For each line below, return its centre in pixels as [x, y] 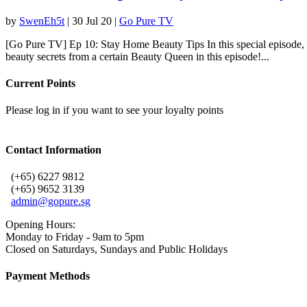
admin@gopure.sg [51, 201]
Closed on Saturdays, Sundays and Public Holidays [116, 249]
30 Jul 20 [92, 21]
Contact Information [53, 149]
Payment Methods [48, 276]
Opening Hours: [40, 224]
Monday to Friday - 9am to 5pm [75, 236]
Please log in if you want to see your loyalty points [114, 110]
